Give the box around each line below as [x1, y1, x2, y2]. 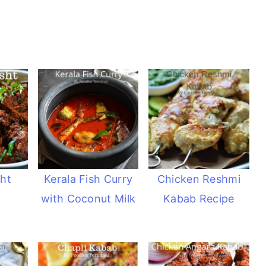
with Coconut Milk [41, 192, 136, 205]
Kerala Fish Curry [44, 172, 133, 185]
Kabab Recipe [163, 192, 235, 205]
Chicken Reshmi [157, 172, 240, 185]
